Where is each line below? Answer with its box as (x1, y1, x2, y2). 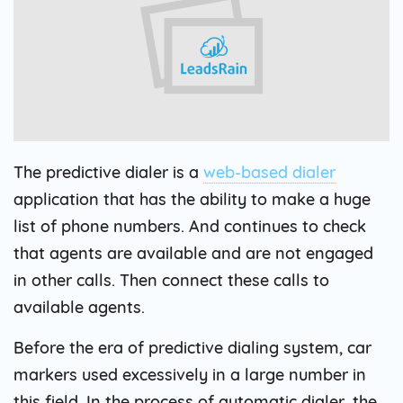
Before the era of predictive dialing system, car (13, 336, 372, 358)
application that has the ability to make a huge (13, 188, 371, 210)
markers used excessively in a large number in (13, 363, 366, 385)
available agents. (13, 296, 145, 318)
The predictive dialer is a (13, 161, 203, 183)
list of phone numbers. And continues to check (13, 215, 366, 237)
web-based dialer (203, 161, 336, 183)
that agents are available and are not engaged (13, 242, 373, 264)
